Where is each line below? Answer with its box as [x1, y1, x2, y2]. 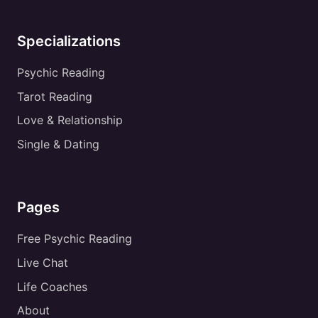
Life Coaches [17, 279, 87, 294]
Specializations [17, 33, 121, 50]
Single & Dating [17, 136, 99, 151]
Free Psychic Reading [17, 231, 132, 246]
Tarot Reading [17, 89, 92, 104]
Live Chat [17, 255, 68, 270]
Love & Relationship [17, 113, 123, 128]
